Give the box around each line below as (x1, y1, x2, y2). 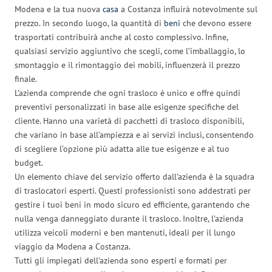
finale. (15, 73, 37, 84)
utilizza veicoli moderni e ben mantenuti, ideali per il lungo (15, 226, 236, 238)
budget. (15, 157, 43, 168)
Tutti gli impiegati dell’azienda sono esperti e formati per (15, 254, 227, 266)
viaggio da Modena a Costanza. (15, 240, 131, 252)
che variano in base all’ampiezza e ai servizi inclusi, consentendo (15, 129, 254, 140)
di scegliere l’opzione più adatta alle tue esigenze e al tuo (15, 143, 229, 154)
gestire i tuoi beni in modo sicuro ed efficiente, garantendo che (15, 199, 250, 210)
